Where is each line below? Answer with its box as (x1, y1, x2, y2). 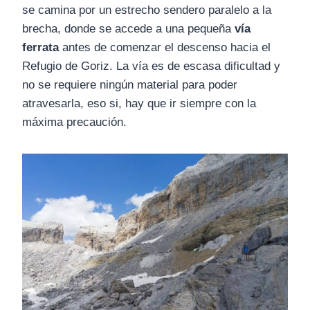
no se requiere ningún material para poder (22, 78, 237, 92)
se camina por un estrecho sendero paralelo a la (22, 3, 271, 17)
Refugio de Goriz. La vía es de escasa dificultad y (22, 60, 280, 73)
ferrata (22, 41, 59, 55)
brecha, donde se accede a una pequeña (22, 22, 235, 36)
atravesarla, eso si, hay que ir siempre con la (22, 97, 256, 111)
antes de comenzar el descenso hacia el (59, 41, 271, 55)
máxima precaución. (22, 116, 127, 129)
